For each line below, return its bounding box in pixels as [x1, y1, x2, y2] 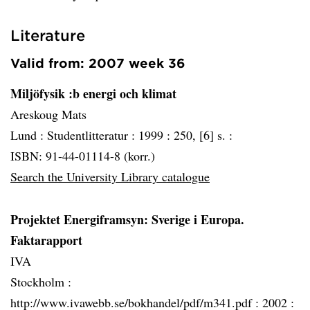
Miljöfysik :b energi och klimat [10, 84, 176, 102]
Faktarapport [10, 231, 82, 249]
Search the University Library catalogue [10, 168, 210, 185]
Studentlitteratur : [47, 127, 138, 143]
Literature [10, 26, 85, 44]
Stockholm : [10, 273, 71, 290]
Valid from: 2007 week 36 [10, 55, 185, 71]
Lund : [10, 127, 47, 143]
